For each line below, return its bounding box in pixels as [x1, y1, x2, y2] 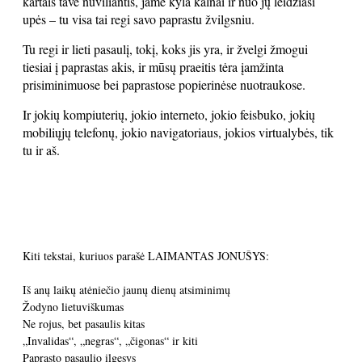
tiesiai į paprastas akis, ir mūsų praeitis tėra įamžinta [23, 58, 284, 75]
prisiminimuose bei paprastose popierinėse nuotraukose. [23, 76, 305, 93]
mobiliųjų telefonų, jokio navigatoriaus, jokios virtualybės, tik [23, 124, 334, 141]
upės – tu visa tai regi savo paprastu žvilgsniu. [23, 11, 255, 27]
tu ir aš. [23, 141, 60, 158]
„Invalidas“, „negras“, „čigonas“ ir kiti [23, 333, 198, 348]
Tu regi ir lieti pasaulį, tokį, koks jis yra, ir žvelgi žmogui [23, 40, 308, 57]
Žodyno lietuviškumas [23, 299, 124, 314]
